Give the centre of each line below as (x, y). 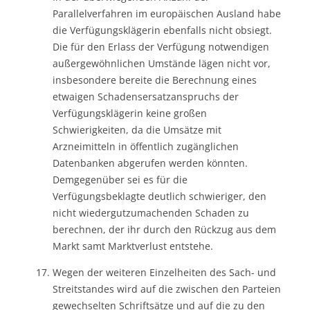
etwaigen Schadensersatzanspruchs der (146, 96)
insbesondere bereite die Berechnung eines (155, 80)
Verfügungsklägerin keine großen (130, 113)
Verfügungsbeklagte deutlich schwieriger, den (159, 196)
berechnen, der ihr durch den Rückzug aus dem (164, 229)
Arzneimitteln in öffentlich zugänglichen (146, 146)
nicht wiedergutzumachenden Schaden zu (151, 212)
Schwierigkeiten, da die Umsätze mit (137, 129)
